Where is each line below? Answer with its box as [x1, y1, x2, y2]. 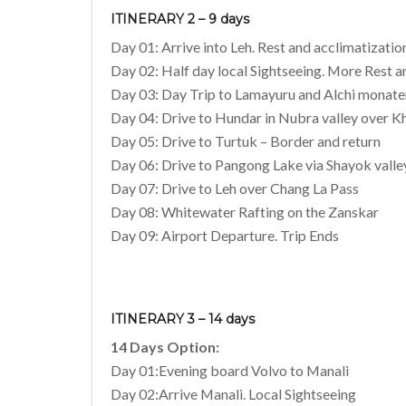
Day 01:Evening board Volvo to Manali [111, 361, 349, 379]
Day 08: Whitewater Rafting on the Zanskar [111, 203, 379, 221]
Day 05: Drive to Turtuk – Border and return [111, 132, 381, 150]
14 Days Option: [111, 337, 219, 355]
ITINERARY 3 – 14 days [111, 310, 255, 327]
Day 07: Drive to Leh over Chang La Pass [111, 179, 359, 198]
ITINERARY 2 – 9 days [111, 11, 249, 28]
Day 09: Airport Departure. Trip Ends [111, 227, 339, 245]
